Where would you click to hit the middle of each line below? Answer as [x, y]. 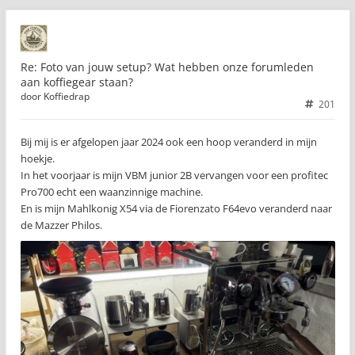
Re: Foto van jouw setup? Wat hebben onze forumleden [167, 67]
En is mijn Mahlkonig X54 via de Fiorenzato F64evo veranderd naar [176, 208]
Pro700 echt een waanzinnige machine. [112, 192]
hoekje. [38, 158]
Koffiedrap [67, 96]
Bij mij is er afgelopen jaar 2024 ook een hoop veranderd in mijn [169, 142]
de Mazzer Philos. [61, 225]
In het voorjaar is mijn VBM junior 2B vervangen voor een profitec [174, 175]
